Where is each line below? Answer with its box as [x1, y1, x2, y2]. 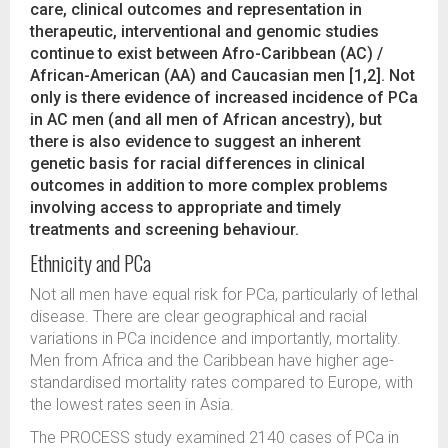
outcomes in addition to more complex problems [30, 176, 388, 195]
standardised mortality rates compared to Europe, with [30, 373, 413, 392]
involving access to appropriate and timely [30, 198, 341, 217]
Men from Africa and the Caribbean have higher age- [30, 351, 394, 370]
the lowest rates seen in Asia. [30, 395, 234, 414]
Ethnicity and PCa [30, 248, 151, 278]
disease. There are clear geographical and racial [30, 307, 367, 326]
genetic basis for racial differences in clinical [30, 154, 365, 173]
